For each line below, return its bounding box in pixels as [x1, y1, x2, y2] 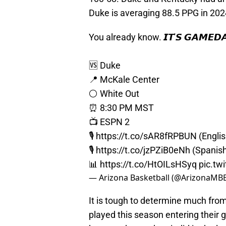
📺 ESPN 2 [89, 117, 130, 128]
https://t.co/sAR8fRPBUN [96, 131, 197, 142]
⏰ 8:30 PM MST [89, 102, 154, 114]
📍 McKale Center [89, 74, 159, 85]
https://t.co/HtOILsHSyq [100, 159, 197, 170]
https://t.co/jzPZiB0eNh [96, 145, 190, 156]
